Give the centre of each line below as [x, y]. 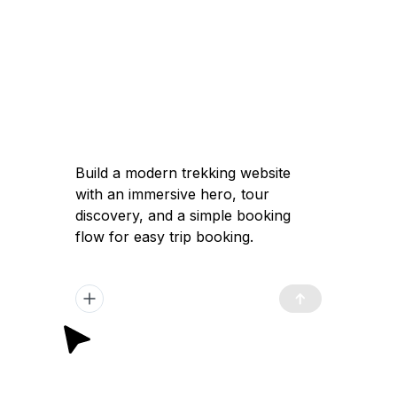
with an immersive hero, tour [172, 194]
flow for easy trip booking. [164, 237]
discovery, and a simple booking [183, 215]
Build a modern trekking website [183, 173]
